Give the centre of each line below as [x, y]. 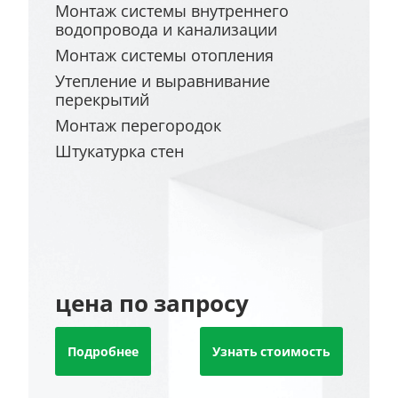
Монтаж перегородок [139, 125]
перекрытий [103, 99]
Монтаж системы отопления [165, 55]
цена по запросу [152, 303]
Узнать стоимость [271, 351]
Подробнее [103, 351]
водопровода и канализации [167, 29]
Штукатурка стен [120, 151]
